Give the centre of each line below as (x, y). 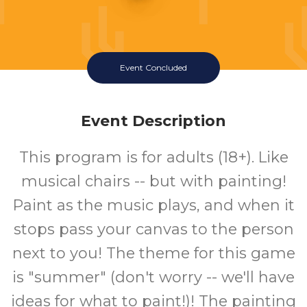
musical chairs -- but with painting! (153, 181)
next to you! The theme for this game (153, 253)
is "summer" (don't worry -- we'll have (153, 277)
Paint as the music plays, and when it (153, 205)
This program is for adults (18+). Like (153, 157)
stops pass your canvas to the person (153, 229)
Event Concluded (153, 67)
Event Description (153, 121)
